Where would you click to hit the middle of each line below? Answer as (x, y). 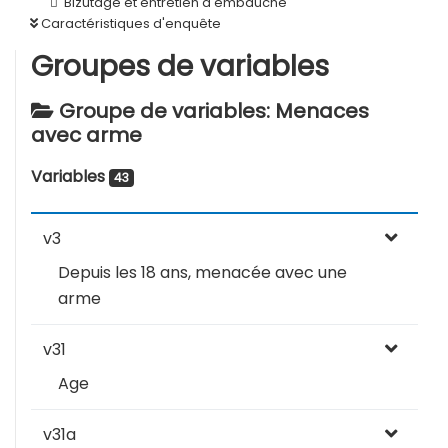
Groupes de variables (180, 66)
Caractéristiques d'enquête (129, 23)
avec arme (86, 135)
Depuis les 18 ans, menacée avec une (202, 272)
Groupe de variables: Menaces (211, 111)
